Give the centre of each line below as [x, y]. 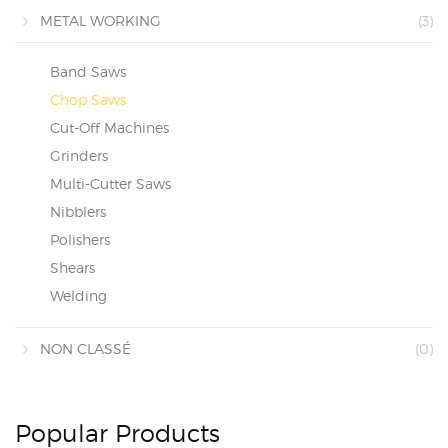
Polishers [80, 239]
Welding [78, 295]
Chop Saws [88, 99]
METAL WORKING [100, 20]
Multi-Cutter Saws [110, 183]
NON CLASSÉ [85, 348]
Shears [72, 267]
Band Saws [88, 71]
